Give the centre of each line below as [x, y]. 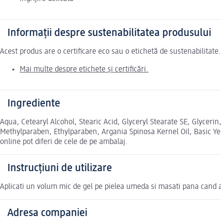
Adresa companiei [47, 213]
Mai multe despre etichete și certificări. [84, 70]
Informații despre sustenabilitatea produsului [109, 33]
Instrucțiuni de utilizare [60, 168]
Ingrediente [34, 104]
